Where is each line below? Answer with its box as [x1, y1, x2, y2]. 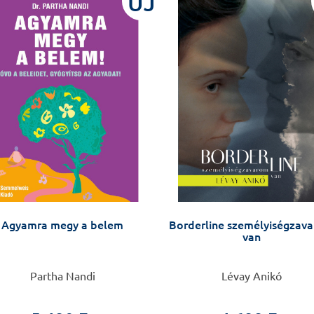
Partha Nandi [29, 270, 95, 283]
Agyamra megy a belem [1, 219, 123, 232]
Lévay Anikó [221, 270, 282, 283]
